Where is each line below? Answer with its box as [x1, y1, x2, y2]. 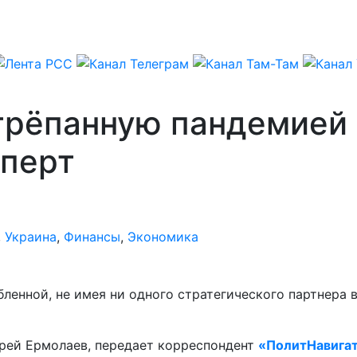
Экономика [127, 228, 198, 245]
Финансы [64, 228, 120, 245]
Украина [5, 228, 57, 245]
